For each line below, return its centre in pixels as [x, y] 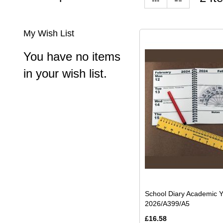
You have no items [72, 56]
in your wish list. [65, 73]
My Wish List [49, 33]
